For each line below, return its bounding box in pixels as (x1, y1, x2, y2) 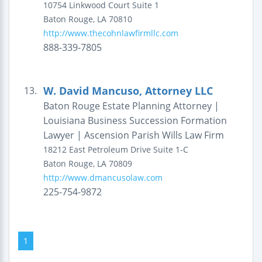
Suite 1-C (153, 144, 188, 155)
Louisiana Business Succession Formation (43, 114, 227, 127)
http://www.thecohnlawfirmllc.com (43, 27, 178, 39)
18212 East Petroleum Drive (43, 144, 151, 155)
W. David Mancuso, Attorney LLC (43, 84, 213, 98)
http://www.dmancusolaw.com (43, 172, 163, 183)
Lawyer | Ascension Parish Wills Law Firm (43, 129, 224, 142)
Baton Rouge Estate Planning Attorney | (43, 99, 219, 112)
